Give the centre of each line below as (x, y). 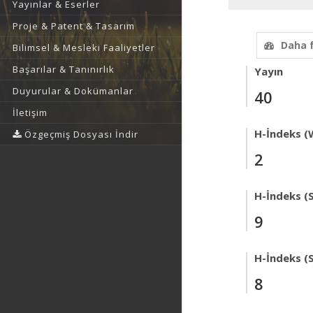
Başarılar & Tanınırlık (64, 69)
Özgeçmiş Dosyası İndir (80, 134)
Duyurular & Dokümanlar (73, 91)
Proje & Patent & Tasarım (74, 26)
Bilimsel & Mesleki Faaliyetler (84, 48)
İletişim (30, 112)
